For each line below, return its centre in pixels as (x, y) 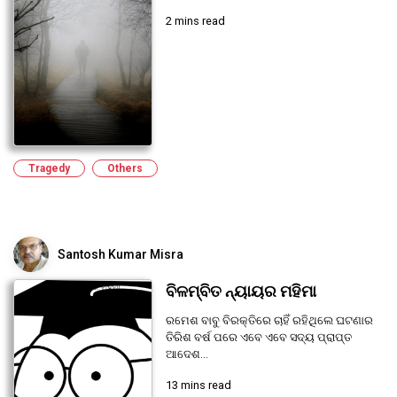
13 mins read (198, 385)
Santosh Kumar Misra (121, 254)
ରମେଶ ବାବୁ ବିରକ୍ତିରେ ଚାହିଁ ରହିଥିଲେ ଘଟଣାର (269, 320)
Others (125, 168)
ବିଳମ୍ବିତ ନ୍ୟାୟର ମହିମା (241, 291)
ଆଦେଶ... (187, 354)
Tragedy (49, 168)
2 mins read (195, 21)
